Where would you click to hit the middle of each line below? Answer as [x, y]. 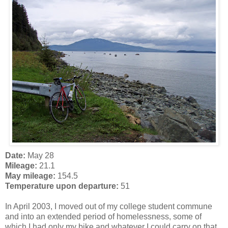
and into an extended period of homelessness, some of [103, 216]
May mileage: [30, 176]
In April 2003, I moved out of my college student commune [109, 206]
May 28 [40, 155]
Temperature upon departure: [62, 186]
